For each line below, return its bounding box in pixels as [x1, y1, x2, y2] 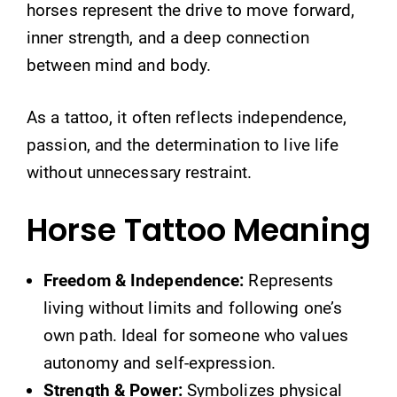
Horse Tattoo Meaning [27, 207, 370, 252]
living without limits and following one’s [43, 297, 343, 318]
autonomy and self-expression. [43, 352, 276, 373]
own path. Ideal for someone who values [43, 324, 348, 346]
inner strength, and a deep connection [27, 27, 309, 48]
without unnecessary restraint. [27, 162, 253, 183]
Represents [244, 269, 334, 291]
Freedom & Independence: [43, 269, 245, 291]
